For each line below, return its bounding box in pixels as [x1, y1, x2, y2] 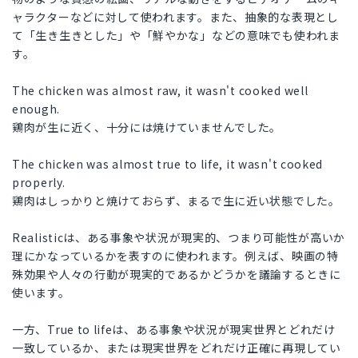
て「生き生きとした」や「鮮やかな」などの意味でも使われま [12, 27, 340, 44]
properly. [12, 174, 66, 191]
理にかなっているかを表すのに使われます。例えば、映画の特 [12, 248, 339, 265]
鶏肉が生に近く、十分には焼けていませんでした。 [12, 119, 282, 136]
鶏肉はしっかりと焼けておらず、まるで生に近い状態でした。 [12, 193, 340, 209]
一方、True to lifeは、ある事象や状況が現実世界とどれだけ [12, 321, 336, 338]
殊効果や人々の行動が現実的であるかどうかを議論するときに [12, 266, 341, 283]
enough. [12, 101, 60, 117]
